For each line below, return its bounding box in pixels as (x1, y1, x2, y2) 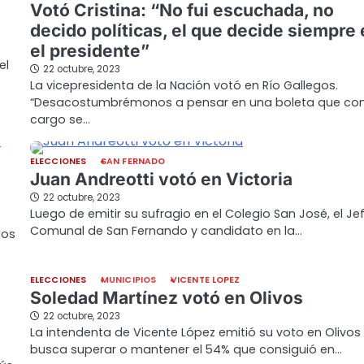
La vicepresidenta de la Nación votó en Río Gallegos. (30, 77, 338, 94)
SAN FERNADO (101, 155, 166, 168)
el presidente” (30, 41, 149, 62)
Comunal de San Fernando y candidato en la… (30, 223, 302, 240)
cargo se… (30, 111, 90, 128)
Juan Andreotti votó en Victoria (30, 169, 292, 190)
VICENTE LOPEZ (171, 274, 240, 287)
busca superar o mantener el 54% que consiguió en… (30, 341, 342, 358)
